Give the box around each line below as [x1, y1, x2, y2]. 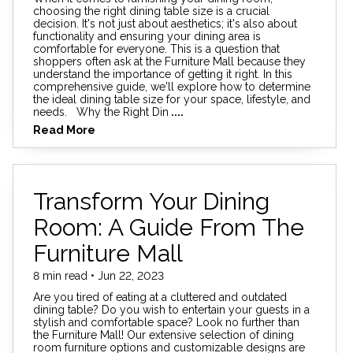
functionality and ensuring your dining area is [33, 29, 261, 43]
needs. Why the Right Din [33, 105, 169, 118]
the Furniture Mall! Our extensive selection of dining [33, 329, 294, 342]
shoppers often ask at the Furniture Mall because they [33, 54, 306, 68]
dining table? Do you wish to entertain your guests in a [33, 303, 310, 317]
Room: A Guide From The [33, 213, 304, 241]
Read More [33, 123, 95, 136]
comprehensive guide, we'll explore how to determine [33, 80, 310, 93]
